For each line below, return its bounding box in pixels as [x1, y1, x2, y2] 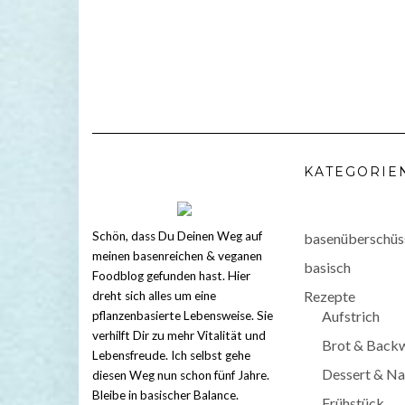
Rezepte [304, 287, 355, 306]
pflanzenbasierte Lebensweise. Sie [92, 308, 273, 324]
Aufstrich [322, 307, 380, 325]
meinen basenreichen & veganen [92, 249, 262, 264]
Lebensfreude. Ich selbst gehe [92, 348, 250, 363]
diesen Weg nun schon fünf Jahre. [92, 368, 269, 383]
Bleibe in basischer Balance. [92, 388, 239, 403]
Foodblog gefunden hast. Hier [92, 268, 250, 284]
